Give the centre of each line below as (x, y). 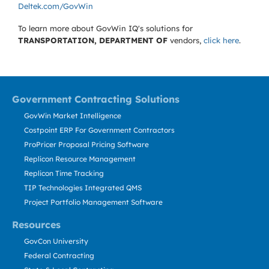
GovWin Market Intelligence (73, 116)
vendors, (186, 40)
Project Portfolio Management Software (93, 202)
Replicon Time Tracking (64, 173)
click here (221, 40)
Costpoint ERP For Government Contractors (99, 130)
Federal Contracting (59, 255)
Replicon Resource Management (80, 159)
